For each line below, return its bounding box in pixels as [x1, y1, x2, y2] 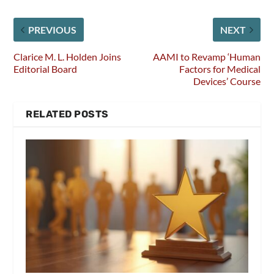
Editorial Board [13, 63, 78, 75]
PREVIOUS [28, 24, 77, 36]
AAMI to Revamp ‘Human [152, 51, 261, 63]
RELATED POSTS [26, 108, 109, 120]
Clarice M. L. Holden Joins [13, 51, 122, 63]
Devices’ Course [193, 75, 261, 87]
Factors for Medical [179, 63, 261, 75]
